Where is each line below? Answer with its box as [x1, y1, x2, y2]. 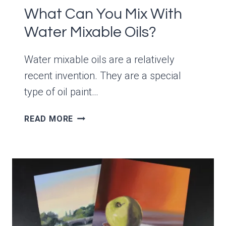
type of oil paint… [24, 86, 98, 98]
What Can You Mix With [24, 6, 182, 22]
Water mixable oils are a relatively [24, 53, 175, 66]
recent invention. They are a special [24, 70, 181, 82]
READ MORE [24, 114, 74, 124]
